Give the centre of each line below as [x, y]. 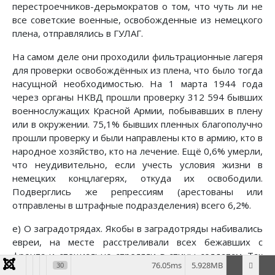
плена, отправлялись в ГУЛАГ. [78, 33]
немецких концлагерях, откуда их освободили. [137, 178]
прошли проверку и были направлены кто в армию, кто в [137, 138]
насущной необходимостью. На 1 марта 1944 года [137, 84]
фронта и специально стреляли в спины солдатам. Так [137, 256]
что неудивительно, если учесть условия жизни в [137, 165]
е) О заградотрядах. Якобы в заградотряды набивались [137, 229]
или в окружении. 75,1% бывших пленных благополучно [137, 124]
